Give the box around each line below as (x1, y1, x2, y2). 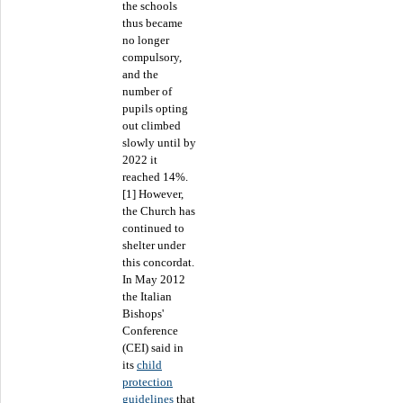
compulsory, (122, 49, 182, 64)
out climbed (122, 118, 181, 132)
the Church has (122, 203, 195, 218)
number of (122, 84, 172, 98)
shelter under (122, 237, 185, 252)
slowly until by (122, 135, 196, 149)
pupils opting (122, 101, 188, 115)
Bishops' (122, 306, 164, 320)
